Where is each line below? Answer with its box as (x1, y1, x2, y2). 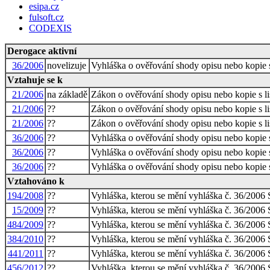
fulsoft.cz (29, 11, 64, 22)
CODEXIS (29, 22, 72, 33)
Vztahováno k (7, 175, 64, 186)
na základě (47, 89, 87, 99)
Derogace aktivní (7, 45, 77, 56)
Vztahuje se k (7, 74, 63, 85)
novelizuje (47, 60, 86, 71)
